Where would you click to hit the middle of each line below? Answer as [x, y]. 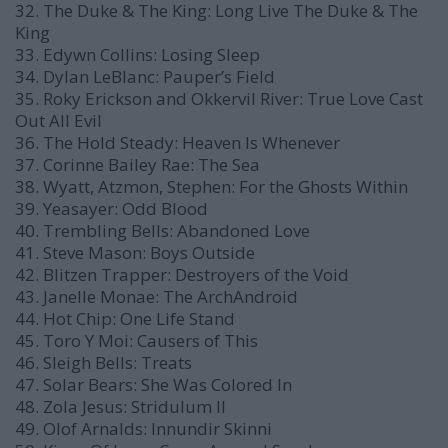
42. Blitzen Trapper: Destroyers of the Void [182, 274]
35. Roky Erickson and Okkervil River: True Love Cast [219, 98]
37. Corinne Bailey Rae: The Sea [137, 164]
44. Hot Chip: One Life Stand [125, 318]
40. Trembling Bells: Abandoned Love [162, 230]
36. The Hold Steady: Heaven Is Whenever [177, 142]
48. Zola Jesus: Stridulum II [120, 406]
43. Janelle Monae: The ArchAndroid [156, 296]
